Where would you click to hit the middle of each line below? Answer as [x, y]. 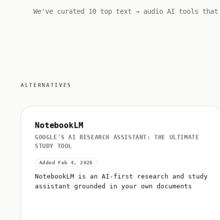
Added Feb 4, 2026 [66, 165]
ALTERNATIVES [46, 85]
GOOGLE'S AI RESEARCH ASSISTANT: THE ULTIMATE [117, 139]
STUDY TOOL [54, 148]
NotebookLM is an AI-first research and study [121, 178]
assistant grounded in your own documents [113, 188]
